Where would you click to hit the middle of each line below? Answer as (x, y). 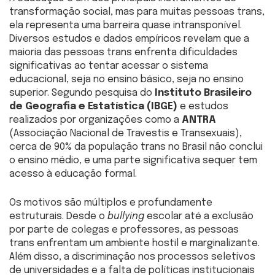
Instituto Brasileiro (203, 93)
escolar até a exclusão (199, 216)
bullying (126, 216)
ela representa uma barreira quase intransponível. (126, 25)
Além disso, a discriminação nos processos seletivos (132, 257)
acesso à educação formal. (73, 174)
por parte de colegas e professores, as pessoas (124, 230)
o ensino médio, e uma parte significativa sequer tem (133, 160)
